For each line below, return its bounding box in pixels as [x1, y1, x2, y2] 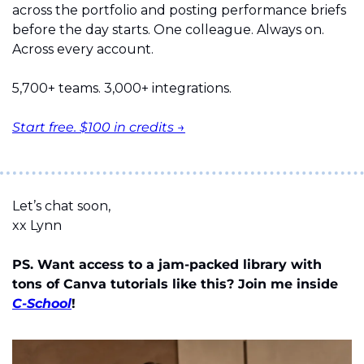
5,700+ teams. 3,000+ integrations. [12, 80, 232, 97]
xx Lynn [12, 218, 62, 234]
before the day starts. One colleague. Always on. [12, 22, 324, 38]
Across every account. [12, 41, 154, 58]
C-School [12, 296, 71, 312]
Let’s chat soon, [12, 198, 110, 214]
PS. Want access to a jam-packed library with [12, 257, 322, 273]
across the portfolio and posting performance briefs [12, 2, 346, 19]
